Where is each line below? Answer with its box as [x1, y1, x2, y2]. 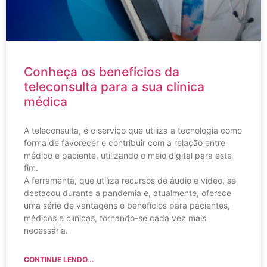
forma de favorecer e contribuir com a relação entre [24, 138, 225, 148]
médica [24, 94, 67, 110]
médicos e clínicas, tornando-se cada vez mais [24, 213, 206, 223]
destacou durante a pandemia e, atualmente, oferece [24, 188, 231, 198]
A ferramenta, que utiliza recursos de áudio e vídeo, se [24, 175, 236, 186]
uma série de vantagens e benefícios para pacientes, [24, 200, 230, 211]
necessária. [24, 225, 70, 236]
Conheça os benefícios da [24, 64, 179, 80]
